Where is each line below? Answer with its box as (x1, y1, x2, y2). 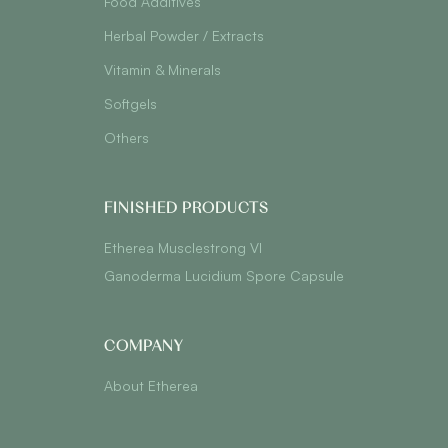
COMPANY (104, 337, 183, 355)
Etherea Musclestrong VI (104, 239, 262, 256)
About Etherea (104, 377, 198, 394)
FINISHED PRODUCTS (104, 199, 269, 217)
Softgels (104, 95, 157, 112)
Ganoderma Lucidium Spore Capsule (104, 267, 344, 284)
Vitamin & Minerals (104, 61, 221, 78)
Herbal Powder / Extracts (104, 27, 264, 44)
